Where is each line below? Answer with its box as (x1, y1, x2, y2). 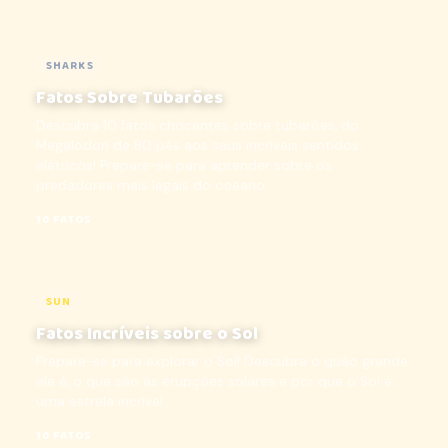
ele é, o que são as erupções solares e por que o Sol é (36, 373, 392, 390)
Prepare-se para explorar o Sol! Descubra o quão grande (36, 353, 408, 370)
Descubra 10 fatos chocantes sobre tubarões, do (36, 117, 359, 134)
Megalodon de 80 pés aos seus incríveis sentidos (36, 137, 359, 154)
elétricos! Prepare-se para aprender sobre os (36, 157, 332, 174)
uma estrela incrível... (36, 393, 172, 410)
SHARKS (46, 57, 94, 75)
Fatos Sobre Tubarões (36, 84, 223, 112)
